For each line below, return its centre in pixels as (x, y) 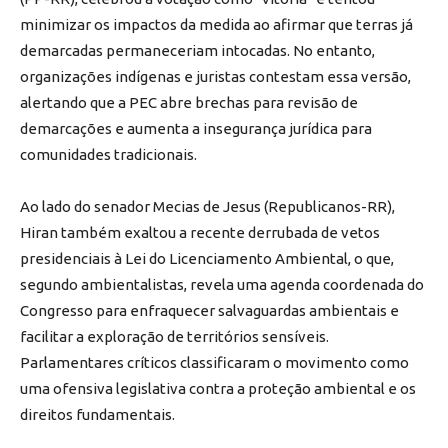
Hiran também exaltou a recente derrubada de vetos (200, 232)
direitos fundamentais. (97, 414)
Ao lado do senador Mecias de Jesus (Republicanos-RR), (207, 206)
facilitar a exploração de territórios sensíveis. (174, 336)
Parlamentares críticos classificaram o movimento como (214, 362)
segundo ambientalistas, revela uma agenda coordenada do (222, 284)
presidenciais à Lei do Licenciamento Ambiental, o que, (207, 258)
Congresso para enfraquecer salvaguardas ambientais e (209, 310)
